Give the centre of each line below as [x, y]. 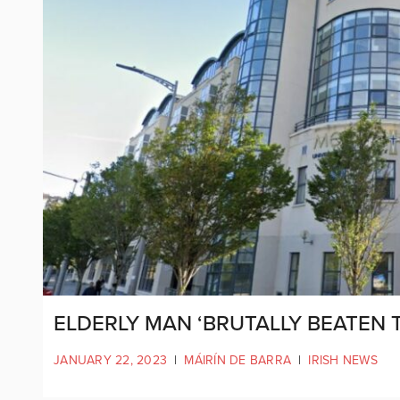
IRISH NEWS [343, 360]
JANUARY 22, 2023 [110, 360]
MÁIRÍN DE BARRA [237, 360]
